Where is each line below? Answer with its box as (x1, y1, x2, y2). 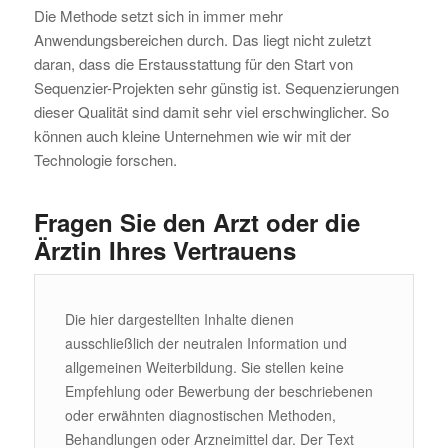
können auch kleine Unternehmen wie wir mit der (33, 124, 351, 146)
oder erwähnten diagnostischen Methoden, (64, 404, 336, 425)
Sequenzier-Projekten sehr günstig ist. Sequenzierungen (33, 76, 399, 98)
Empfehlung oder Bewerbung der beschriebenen (64, 380, 373, 401)
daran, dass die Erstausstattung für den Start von (33, 52, 353, 74)
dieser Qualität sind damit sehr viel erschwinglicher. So (33, 100, 389, 122)
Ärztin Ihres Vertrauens (33, 232, 296, 267)
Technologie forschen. (33, 148, 177, 170)
